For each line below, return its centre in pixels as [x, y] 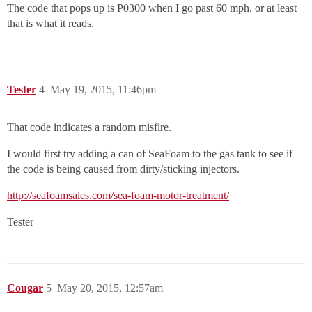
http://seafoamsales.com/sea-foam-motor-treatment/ [118, 196]
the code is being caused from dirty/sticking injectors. [123, 169]
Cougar [25, 288]
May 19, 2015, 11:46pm [103, 90]
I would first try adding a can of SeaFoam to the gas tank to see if [150, 154]
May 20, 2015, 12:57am [110, 288]
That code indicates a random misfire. [89, 127]
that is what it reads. [50, 24]
